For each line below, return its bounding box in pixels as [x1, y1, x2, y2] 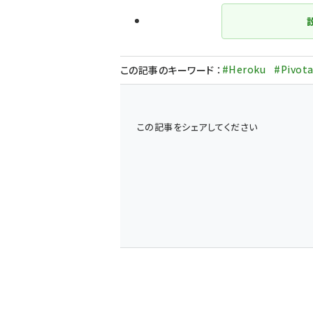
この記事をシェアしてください [137, 120, 258, 133]
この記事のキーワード [120, 63, 217, 77]
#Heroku [221, 62, 266, 76]
